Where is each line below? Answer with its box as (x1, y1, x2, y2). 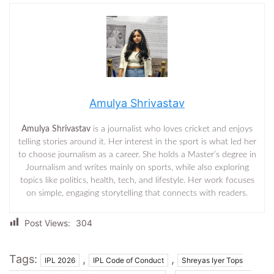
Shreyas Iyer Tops (182, 255, 243, 265)
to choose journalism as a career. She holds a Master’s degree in (18, 150, 256, 159)
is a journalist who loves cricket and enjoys (91, 124, 253, 133)
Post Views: (24, 217, 70, 228)
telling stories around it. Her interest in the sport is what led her (18, 137, 256, 146)
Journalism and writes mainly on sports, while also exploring (25, 163, 249, 172)
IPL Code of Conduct (93, 255, 164, 265)
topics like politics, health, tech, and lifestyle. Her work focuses (20, 176, 254, 185)
